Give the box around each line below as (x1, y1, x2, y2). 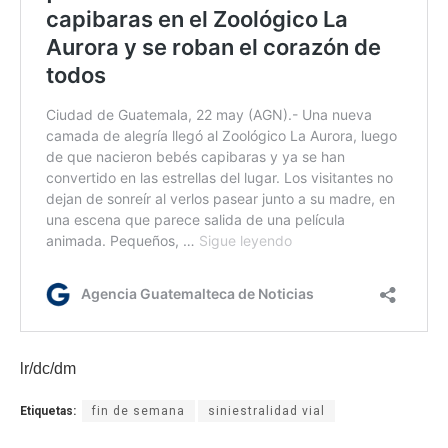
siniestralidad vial (208, 403, 325, 418)
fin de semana (92, 403, 185, 418)
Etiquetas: (20, 403, 76, 418)
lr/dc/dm (20, 359, 76, 377)
